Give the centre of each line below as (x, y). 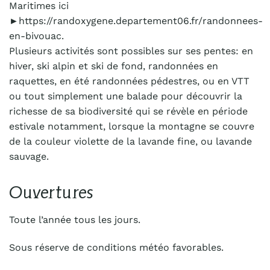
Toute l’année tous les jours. (75, 219)
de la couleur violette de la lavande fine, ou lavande (130, 141)
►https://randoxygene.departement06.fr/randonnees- (136, 20)
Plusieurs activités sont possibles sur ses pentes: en (131, 51)
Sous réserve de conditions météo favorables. (116, 247)
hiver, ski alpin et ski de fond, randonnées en (114, 66)
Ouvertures (51, 192)
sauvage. (29, 156)
